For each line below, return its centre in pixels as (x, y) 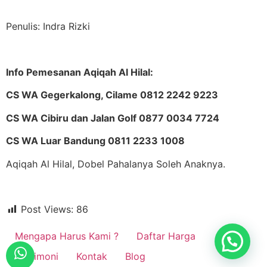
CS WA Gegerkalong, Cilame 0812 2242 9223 (112, 95)
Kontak (92, 257)
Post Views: (47, 209)
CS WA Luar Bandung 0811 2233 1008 (95, 141)
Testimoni (37, 257)
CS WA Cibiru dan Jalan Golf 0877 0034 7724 (113, 118)
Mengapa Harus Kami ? (67, 236)
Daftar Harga (166, 236)
